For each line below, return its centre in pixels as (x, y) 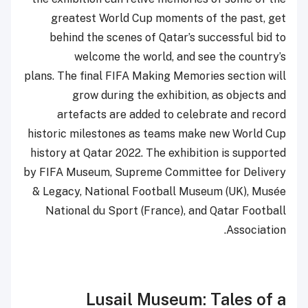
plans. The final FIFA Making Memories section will (155, 76)
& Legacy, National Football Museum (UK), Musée (159, 191)
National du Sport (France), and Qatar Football (166, 210)
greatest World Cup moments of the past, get (168, 18)
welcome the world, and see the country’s (180, 56)
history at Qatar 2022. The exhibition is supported (158, 153)
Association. (256, 230)
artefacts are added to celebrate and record (172, 114)
